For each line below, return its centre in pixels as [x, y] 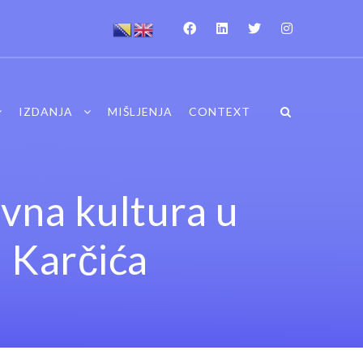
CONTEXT [219, 111]
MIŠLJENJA [140, 111]
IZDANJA [45, 111]
